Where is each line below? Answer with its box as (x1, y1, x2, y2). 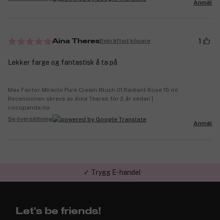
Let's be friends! (16, 206, 101, 216)
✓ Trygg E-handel (83, 168, 141, 176)
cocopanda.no (8, 104, 50, 111)
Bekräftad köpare (100, 37, 150, 45)
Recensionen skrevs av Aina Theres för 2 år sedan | (8, 95, 153, 102)
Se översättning (8, 115, 53, 123)
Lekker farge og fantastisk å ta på (8, 58, 117, 66)
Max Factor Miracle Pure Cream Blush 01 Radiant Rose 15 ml (8, 86, 178, 93)
